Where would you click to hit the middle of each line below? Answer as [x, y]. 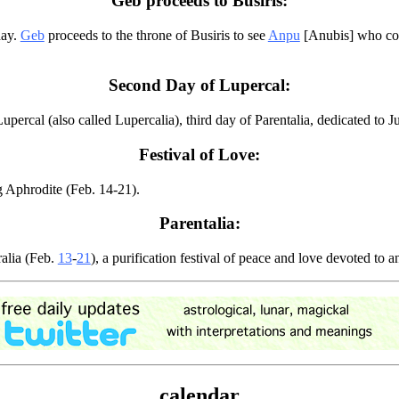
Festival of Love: [199, 154]
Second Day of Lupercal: [199, 85]
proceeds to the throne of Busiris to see [156, 35]
